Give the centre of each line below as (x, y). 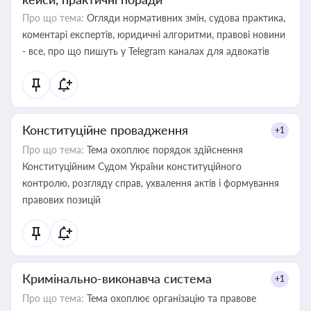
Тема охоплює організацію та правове (170, 298)
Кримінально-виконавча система (117, 278)
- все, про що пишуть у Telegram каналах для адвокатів (146, 51)
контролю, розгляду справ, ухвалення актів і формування (151, 183)
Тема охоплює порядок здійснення (163, 150)
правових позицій (61, 200)
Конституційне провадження (105, 130)
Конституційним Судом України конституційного (132, 166)
